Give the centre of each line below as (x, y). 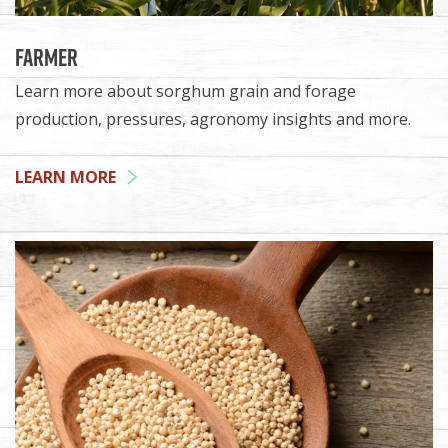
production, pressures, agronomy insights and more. (213, 118)
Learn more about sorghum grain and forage (185, 90)
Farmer (46, 56)
